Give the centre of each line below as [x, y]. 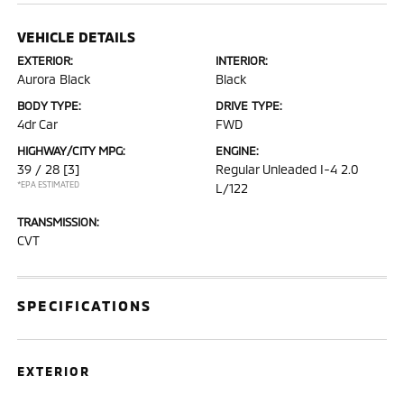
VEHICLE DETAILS [77, 36]
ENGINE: [237, 150]
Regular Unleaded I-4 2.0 [287, 169]
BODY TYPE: [50, 105]
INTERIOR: [242, 60]
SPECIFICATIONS [85, 305]
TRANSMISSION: [59, 221]
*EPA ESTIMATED [49, 184]
